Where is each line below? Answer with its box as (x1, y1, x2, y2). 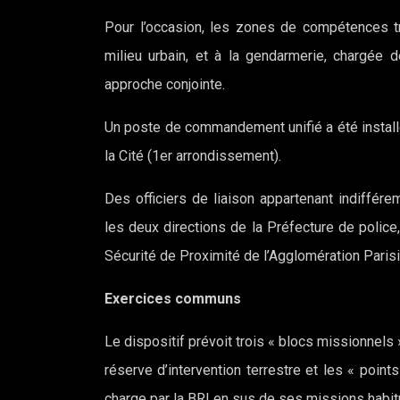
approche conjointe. (104, 76, 225, 93)
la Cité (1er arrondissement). (104, 147, 281, 164)
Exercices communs (104, 290, 241, 307)
